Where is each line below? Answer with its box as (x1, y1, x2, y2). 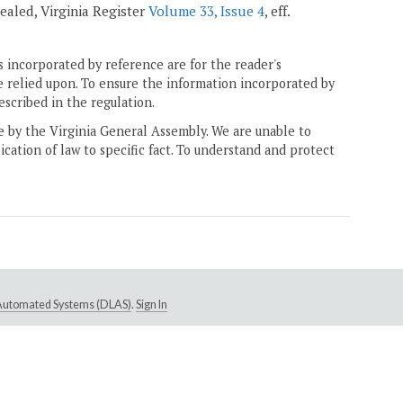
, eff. (264, 2, 290, 21)
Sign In (135, 298, 167, 312)
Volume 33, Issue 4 (148, 2, 264, 21)
